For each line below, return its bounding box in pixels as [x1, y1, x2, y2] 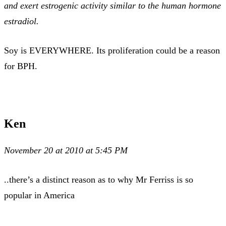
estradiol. [4, 16, 39, 26]
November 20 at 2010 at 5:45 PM [4, 145, 128, 155]
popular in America [4, 190, 75, 200]
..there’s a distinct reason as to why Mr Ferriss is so [4, 174, 193, 185]
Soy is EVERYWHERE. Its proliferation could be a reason [4, 45, 220, 55]
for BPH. [4, 61, 37, 71]
